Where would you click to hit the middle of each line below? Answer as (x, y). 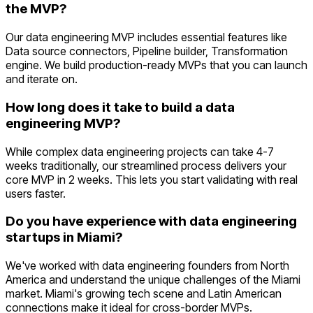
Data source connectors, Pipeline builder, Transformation (147, 51)
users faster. (36, 193)
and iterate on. (42, 79)
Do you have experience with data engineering (151, 221)
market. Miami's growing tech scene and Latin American (144, 294)
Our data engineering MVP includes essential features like (146, 37)
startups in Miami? (64, 238)
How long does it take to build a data (120, 107)
